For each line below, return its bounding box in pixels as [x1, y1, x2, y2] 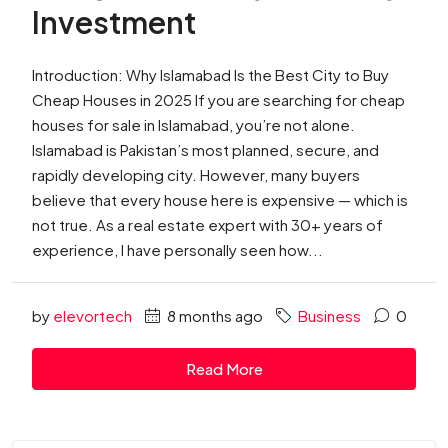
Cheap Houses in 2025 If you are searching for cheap [32, 90, 405, 110]
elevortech [53, 306, 132, 326]
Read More [185, 359, 263, 379]
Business [298, 306, 361, 326]
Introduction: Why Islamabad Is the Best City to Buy [32, 65, 389, 85]
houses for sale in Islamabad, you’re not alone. [32, 115, 355, 135]
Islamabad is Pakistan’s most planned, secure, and [32, 140, 379, 160]
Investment [32, 3, 196, 42]
